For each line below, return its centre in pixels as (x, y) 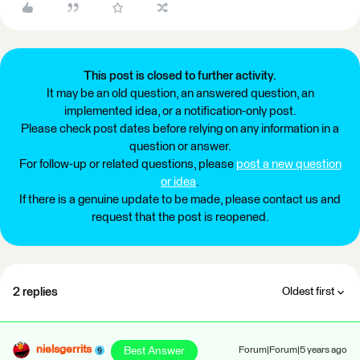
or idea (178, 182)
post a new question (288, 164)
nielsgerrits (64, 350)
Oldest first (308, 292)
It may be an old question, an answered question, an (180, 94)
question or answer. (180, 147)
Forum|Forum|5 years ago (293, 350)
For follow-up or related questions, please (127, 164)
